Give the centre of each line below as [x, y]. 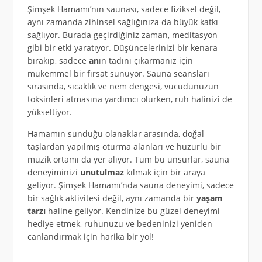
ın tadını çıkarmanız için [146, 61]
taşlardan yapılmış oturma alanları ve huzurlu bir [124, 147]
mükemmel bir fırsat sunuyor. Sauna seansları [118, 74]
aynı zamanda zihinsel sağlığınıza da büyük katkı [123, 22]
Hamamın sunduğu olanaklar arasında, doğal [116, 134]
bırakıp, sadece [58, 61]
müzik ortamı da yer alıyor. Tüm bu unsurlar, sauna [128, 160]
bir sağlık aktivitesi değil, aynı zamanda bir [112, 198]
